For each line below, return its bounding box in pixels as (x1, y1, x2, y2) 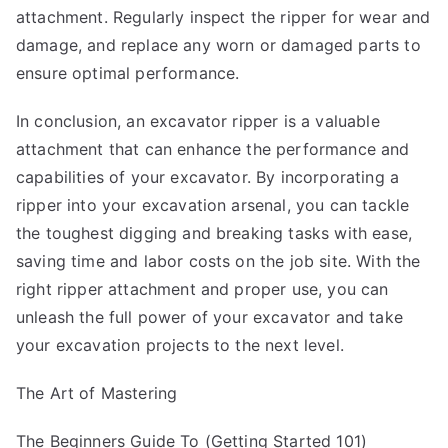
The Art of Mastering (16, 382, 178, 403)
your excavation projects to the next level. (16, 334, 344, 355)
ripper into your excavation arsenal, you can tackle (16, 194, 410, 215)
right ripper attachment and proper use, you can (16, 278, 389, 299)
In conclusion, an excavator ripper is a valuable (16, 110, 380, 131)
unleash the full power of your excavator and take (16, 306, 403, 327)
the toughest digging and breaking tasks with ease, (16, 222, 413, 243)
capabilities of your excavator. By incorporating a (16, 166, 400, 187)
